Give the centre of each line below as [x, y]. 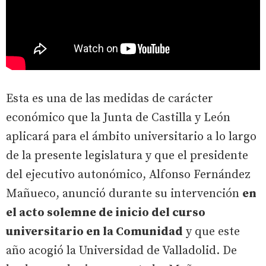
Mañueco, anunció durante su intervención [124, 194]
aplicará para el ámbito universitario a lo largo [131, 137]
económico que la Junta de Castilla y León [118, 118]
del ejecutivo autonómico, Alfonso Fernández [128, 175]
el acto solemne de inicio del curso [106, 213]
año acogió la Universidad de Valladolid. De [121, 251]
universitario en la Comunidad [94, 232]
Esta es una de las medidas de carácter [110, 99]
